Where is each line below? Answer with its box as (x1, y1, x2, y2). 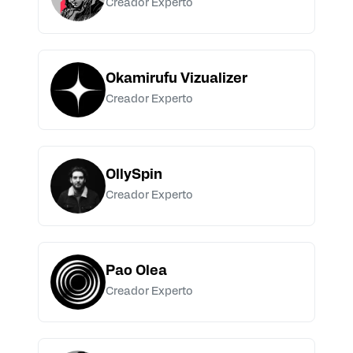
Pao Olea (106, 265, 167, 279)
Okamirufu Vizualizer (106, 72, 247, 87)
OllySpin (106, 169, 162, 183)
